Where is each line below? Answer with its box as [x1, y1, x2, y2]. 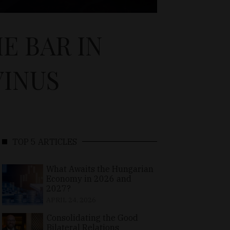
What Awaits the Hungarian [46, 163, 154, 174]
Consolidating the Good [46, 212, 138, 223]
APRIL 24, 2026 [46, 195, 96, 204]
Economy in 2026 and [46, 173, 131, 184]
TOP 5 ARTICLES [12, 136, 77, 147]
